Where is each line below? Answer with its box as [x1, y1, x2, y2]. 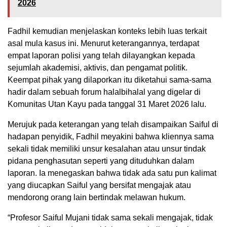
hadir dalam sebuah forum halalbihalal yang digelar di [8, 88, 201, 97]
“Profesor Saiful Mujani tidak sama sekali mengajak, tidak [8, 213, 213, 222]
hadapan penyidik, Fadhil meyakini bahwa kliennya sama [8, 132, 214, 141]
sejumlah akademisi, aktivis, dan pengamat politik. [8, 63, 187, 72]
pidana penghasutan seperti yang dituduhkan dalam [8, 157, 194, 166]
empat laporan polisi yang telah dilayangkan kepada [8, 51, 195, 60]
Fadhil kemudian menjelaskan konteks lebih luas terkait [8, 27, 207, 36]
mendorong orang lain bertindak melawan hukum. [8, 193, 185, 202]
